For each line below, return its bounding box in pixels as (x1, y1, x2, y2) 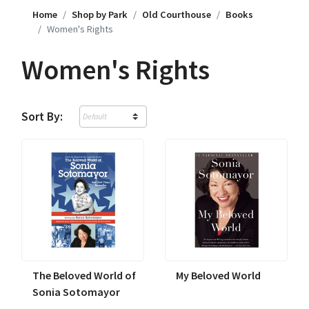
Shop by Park (72, 8, 128, 21)
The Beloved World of (32, 268, 136, 283)
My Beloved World (176, 268, 261, 283)
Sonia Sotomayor (32, 285, 120, 299)
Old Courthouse (142, 8, 211, 21)
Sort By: (21, 109, 63, 125)
